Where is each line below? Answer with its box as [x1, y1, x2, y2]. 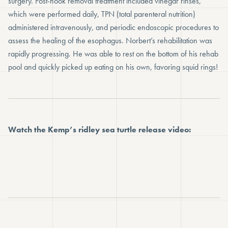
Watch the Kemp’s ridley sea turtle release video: [8, 124, 191, 135]
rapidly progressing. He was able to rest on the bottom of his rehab [8, 48, 218, 60]
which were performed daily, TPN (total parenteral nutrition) [8, 9, 195, 20]
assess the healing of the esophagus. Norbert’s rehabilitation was [8, 35, 212, 46]
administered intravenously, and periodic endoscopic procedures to [8, 22, 219, 33]
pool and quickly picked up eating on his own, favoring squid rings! [8, 62, 218, 73]
